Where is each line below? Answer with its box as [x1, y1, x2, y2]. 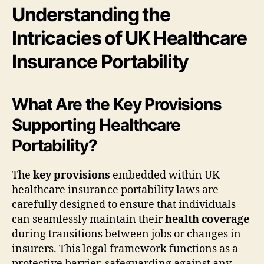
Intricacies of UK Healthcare [12, 26, 247, 49]
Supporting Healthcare [12, 114, 180, 135]
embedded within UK [110, 168, 220, 182]
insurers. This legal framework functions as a [12, 242, 238, 256]
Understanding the [12, 2, 170, 26]
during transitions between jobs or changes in [12, 227, 241, 241]
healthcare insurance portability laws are [12, 183, 219, 197]
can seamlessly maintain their [12, 212, 165, 226]
